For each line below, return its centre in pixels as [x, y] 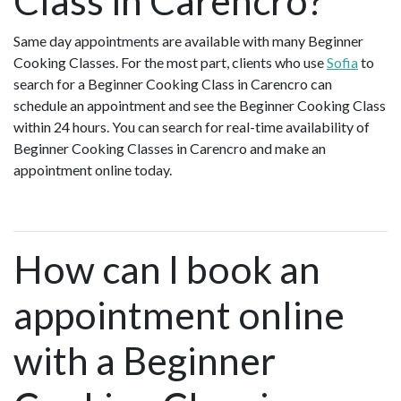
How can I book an [167, 269]
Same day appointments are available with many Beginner [188, 40]
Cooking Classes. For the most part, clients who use [170, 62]
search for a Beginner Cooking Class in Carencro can [173, 83]
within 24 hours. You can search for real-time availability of [192, 126]
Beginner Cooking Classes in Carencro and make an [170, 148]
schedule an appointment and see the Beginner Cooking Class [200, 105]
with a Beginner [145, 360]
